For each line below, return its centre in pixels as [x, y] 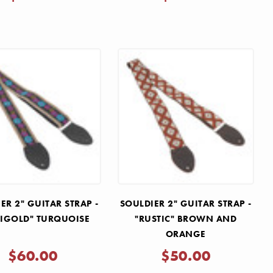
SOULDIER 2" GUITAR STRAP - [186, 203]
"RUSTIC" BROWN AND [186, 218]
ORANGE [186, 234]
